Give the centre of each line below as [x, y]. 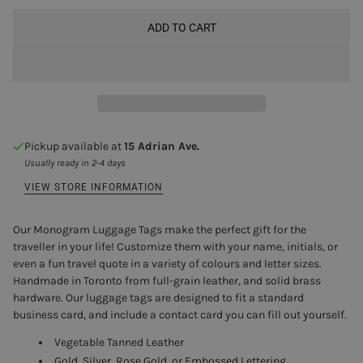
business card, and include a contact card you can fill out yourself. [180, 315]
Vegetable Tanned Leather [119, 343]
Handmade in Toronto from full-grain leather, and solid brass [167, 281]
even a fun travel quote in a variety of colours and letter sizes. [167, 264]
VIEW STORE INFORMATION [94, 188]
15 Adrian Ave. [162, 147]
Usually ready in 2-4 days [75, 163]
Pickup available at [74, 147]
